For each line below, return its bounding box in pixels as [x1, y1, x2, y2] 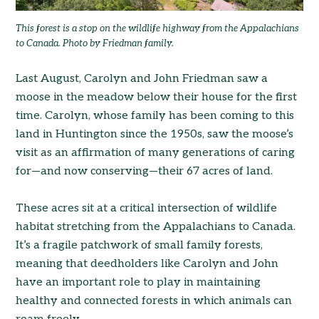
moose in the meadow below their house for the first [16, 90, 298, 104]
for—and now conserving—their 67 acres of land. [16, 164, 273, 178]
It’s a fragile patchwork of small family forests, [16, 238, 263, 252]
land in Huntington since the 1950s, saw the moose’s [16, 127, 294, 141]
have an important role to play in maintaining [16, 275, 261, 289]
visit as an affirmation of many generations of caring [16, 145, 296, 159]
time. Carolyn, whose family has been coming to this [16, 108, 295, 122]
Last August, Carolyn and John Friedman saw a [16, 71, 268, 85]
